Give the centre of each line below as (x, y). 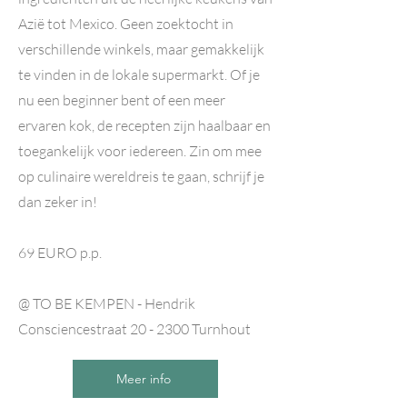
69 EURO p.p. (60, 253)
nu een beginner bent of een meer (122, 100)
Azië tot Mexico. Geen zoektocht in (126, 24)
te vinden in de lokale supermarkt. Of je (139, 74)
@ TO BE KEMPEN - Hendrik (107, 303)
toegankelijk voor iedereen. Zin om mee (140, 151)
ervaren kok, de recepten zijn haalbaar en (144, 125)
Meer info (144, 379)
